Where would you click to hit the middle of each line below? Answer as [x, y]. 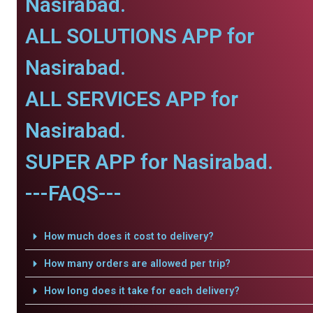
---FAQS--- [73, 193]
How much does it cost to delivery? [129, 236]
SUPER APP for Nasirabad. [149, 162]
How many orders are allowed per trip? [137, 263]
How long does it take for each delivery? [141, 291]
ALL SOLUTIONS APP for [140, 36]
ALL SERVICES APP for [132, 99]
